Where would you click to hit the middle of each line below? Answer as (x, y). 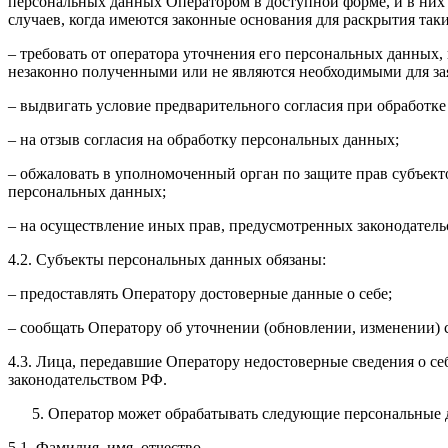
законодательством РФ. (87, 380)
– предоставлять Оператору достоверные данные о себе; (200, 294)
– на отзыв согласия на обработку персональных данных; (203, 140)
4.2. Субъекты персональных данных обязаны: (167, 260)
